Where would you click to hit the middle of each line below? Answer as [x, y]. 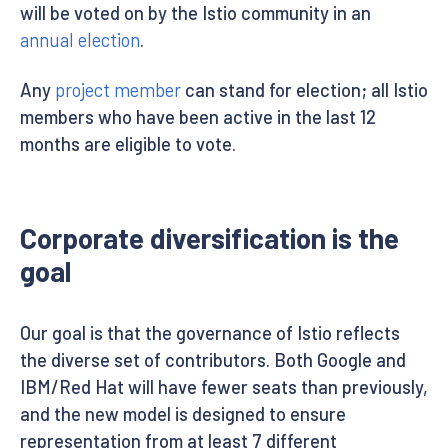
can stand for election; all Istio [304, 89]
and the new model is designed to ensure [183, 413]
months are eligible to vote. [128, 143]
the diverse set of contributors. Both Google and [213, 359]
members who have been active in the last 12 [198, 116]
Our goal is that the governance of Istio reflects [210, 332]
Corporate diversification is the [209, 237]
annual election [80, 39]
